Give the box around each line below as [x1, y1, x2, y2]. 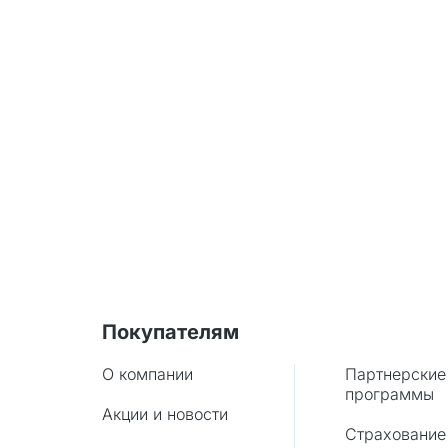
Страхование [344, 424, 446, 444]
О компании [102, 364, 193, 384]
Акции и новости [102, 404, 228, 424]
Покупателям [102, 320, 239, 344]
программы [344, 384, 434, 404]
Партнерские [344, 364, 446, 384]
